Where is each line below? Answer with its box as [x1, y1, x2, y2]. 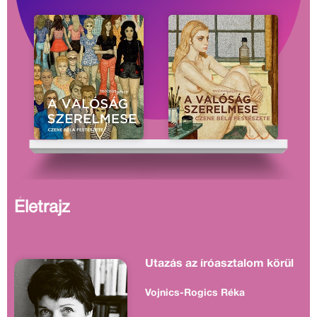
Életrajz [14, 200, 70, 217]
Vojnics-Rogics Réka [145, 289, 246, 299]
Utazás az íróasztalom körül [145, 259, 294, 270]
